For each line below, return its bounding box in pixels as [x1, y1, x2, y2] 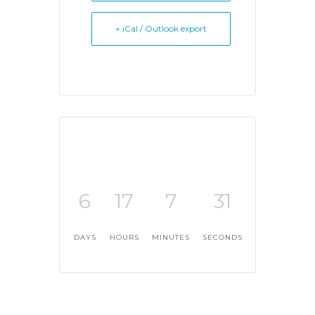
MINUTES [152, 232, 190, 242]
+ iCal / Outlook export [115, 22, 207, 34]
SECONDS [202, 232, 243, 242]
